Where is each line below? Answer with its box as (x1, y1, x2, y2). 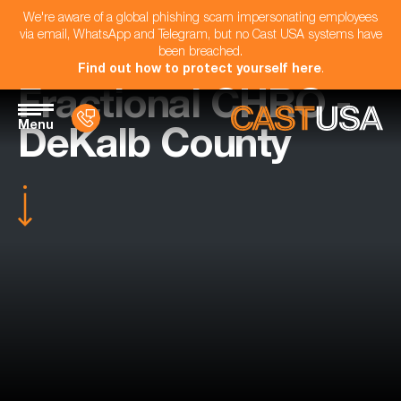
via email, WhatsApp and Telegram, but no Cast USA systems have (19, 30, 382, 42)
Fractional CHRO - (18, 89, 351, 129)
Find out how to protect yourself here (77, 64, 321, 76)
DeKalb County (18, 128, 290, 168)
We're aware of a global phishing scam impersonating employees (23, 13, 378, 25)
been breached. (158, 47, 243, 59)
